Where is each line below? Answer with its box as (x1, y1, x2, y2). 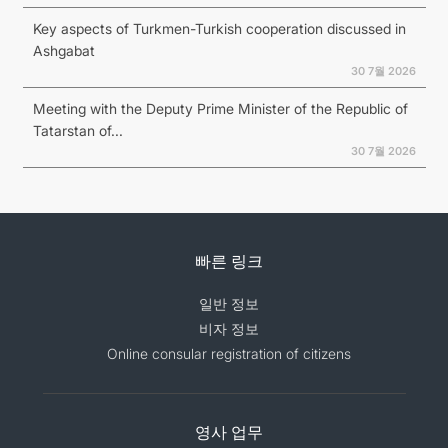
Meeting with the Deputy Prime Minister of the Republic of (32, 100, 408, 117)
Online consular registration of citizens (107, 345, 351, 362)
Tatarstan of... (32, 122, 123, 139)
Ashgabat (32, 42, 95, 59)
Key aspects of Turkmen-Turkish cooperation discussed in (32, 20, 406, 37)
